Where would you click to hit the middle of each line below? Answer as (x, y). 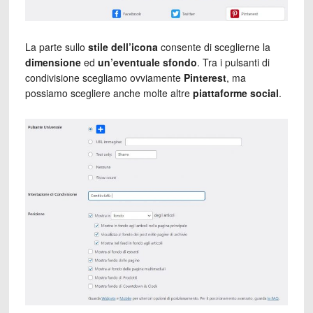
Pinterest (205, 78)
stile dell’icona (123, 47)
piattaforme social (235, 93)
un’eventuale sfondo (147, 63)
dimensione (53, 63)
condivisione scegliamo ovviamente (104, 78)
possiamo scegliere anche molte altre (109, 93)
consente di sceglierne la (214, 47)
